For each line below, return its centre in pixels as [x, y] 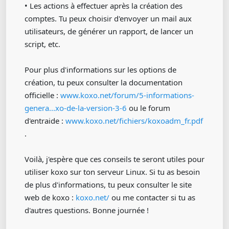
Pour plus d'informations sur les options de [100, 70]
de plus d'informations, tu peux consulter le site [108, 185]
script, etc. [42, 44]
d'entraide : [45, 121]
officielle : [42, 95]
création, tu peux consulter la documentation [104, 82]
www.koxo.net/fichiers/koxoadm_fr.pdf [134, 121]
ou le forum [148, 108]
